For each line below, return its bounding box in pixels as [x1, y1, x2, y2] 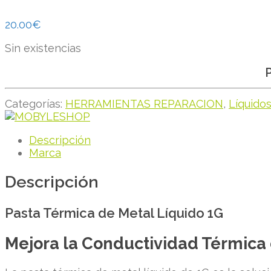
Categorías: [5, 97, 65, 110]
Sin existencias [5, 42, 81, 54]
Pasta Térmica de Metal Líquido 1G [5, 204, 223, 221]
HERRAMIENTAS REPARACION [65, 97, 223, 110]
